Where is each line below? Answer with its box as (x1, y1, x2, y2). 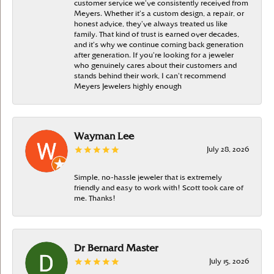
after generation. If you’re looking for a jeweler (74, 51, 234, 59)
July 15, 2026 (209, 257, 249, 265)
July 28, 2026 (207, 146, 249, 153)
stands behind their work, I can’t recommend (74, 72, 226, 80)
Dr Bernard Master (74, 243, 158, 253)
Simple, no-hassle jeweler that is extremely (74, 174, 222, 181)
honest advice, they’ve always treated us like (74, 20, 228, 28)
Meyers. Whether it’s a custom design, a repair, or (74, 10, 244, 17)
